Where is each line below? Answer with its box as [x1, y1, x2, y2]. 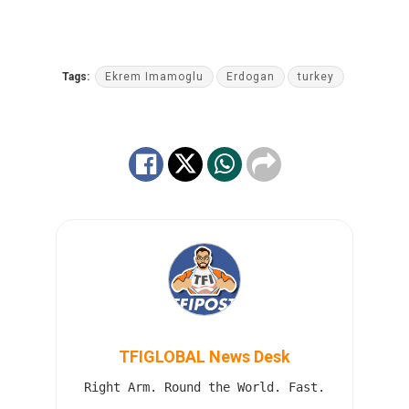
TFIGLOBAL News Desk [119, 346, 290, 366]
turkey [298, 70, 334, 84]
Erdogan [226, 70, 275, 84]
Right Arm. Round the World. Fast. [84, 379, 325, 394]
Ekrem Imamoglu [105, 70, 204, 84]
